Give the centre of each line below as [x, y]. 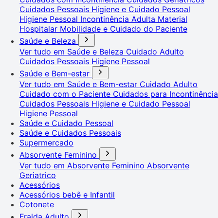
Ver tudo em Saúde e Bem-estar [80, 84]
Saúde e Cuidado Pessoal [66, 123]
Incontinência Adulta [119, 19]
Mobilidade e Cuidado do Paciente [124, 28]
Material [173, 19]
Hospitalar [40, 28]
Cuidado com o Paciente [66, 94]
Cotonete [37, 204]
